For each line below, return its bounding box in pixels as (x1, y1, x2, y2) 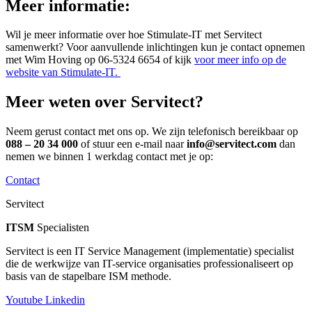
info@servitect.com (187, 138, 276, 150)
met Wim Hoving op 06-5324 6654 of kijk (6, 54, 194, 66)
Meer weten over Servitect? (6, 93, 203, 111)
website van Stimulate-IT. (6, 66, 120, 79)
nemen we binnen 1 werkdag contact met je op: (6, 150, 213, 163)
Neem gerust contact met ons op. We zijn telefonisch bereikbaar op (6, 125, 298, 138)
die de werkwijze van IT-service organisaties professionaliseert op (6, 258, 293, 270)
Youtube (6, 294, 42, 306)
